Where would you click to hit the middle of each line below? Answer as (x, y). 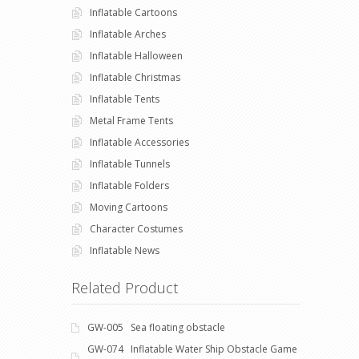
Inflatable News (125, 251)
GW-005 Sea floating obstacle (156, 328)
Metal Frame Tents (131, 121)
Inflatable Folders (129, 186)
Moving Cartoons (129, 208)
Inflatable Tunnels (130, 164)
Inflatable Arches (128, 34)
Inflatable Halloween (136, 56)
